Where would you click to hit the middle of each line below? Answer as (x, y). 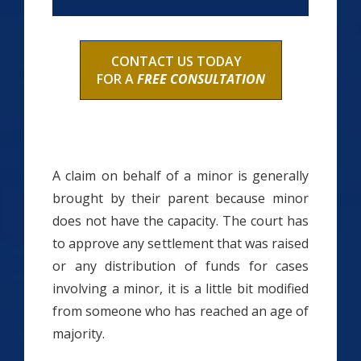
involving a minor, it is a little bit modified (180, 288)
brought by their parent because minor (180, 198)
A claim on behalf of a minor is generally (180, 176)
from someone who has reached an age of (180, 311)
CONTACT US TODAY (180, 61)
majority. (79, 334)
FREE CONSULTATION (201, 79)
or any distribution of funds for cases (180, 266)
